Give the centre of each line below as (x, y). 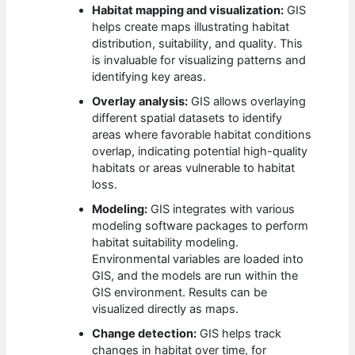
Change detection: (145, 333)
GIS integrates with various (221, 209)
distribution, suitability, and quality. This (198, 43)
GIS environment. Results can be (180, 292)
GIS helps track (239, 333)
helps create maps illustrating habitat (191, 27)
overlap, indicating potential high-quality (200, 151)
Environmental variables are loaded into (198, 259)
